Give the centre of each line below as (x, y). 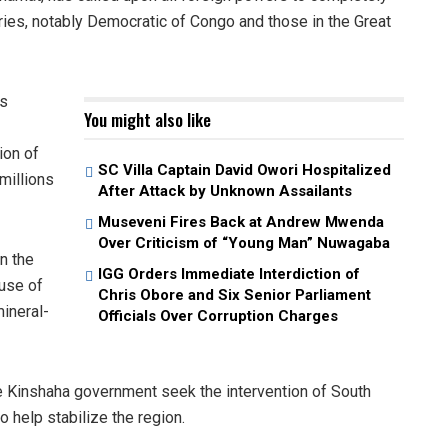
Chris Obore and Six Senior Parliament (234, 294)
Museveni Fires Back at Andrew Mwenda (241, 221)
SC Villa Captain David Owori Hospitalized (244, 169)
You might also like (147, 119)
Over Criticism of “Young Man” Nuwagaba (244, 242)
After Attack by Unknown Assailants (225, 190)
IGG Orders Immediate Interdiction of (229, 273)
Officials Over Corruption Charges (218, 315)
